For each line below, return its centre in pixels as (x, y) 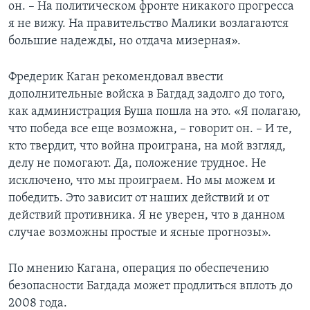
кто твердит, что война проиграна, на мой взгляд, (147, 146)
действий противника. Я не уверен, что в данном (147, 215)
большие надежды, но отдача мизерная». (125, 41)
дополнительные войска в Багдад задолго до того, (147, 94)
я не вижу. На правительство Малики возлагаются (148, 24)
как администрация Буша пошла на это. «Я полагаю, (155, 111)
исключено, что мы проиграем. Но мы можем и (142, 181)
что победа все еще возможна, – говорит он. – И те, (150, 129)
